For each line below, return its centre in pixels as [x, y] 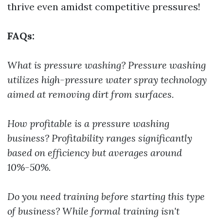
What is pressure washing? [66, 65]
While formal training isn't [121, 211]
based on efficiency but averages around [95, 153]
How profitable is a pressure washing [88, 123]
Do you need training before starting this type [106, 196]
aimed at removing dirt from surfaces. [91, 94]
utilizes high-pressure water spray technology [107, 80]
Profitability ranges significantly [122, 138]
